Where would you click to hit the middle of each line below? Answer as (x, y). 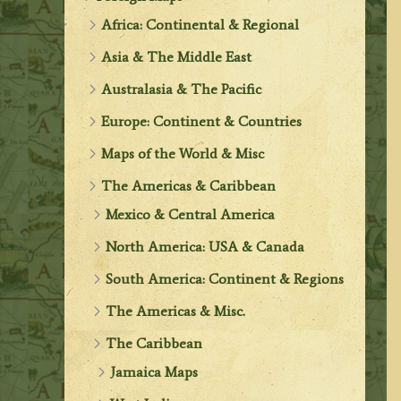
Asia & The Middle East (177, 56)
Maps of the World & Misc (183, 153)
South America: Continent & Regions (225, 278)
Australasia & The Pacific (182, 89)
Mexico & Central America (191, 214)
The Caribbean (154, 343)
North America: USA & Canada (205, 246)
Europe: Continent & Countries (202, 121)
